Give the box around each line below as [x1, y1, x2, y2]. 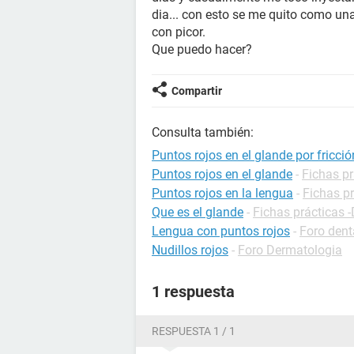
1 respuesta [152, 282, 235, 301]
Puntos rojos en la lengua [152, 186, 293, 201]
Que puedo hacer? [152, 42, 252, 57]
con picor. [152, 24, 205, 40]
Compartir [171, 85, 222, 97]
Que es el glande [152, 205, 243, 220]
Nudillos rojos [152, 243, 228, 258]
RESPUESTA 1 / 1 [152, 325, 235, 337]
